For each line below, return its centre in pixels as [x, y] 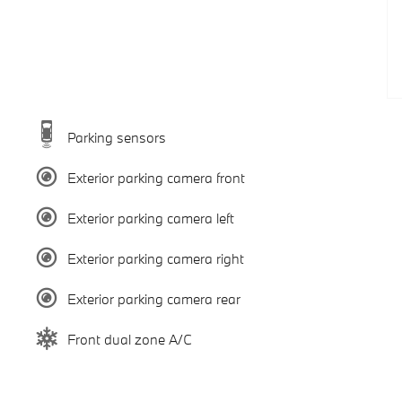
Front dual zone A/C [129, 339]
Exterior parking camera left [150, 218]
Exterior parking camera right [155, 258]
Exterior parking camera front [156, 177]
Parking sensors [116, 137]
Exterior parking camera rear [153, 298]
